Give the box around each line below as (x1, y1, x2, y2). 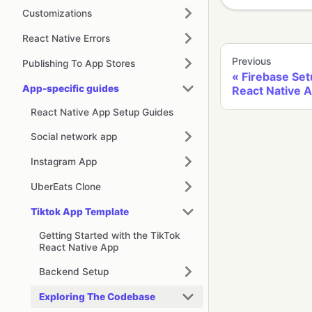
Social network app (31, 130, 117, 142)
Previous (232, 55, 272, 68)
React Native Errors (22, 32, 110, 44)
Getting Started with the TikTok (39, 230, 180, 241)
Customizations (22, 7, 92, 19)
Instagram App (31, 155, 97, 167)
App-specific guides (22, 82, 119, 94)
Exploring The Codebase (39, 290, 155, 302)
